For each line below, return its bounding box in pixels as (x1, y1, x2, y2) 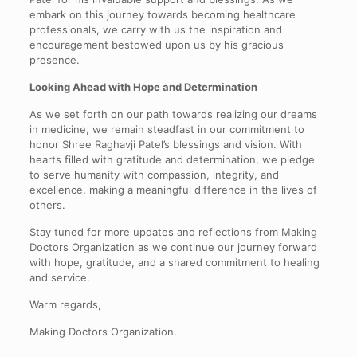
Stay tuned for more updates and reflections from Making (29, 226, 317, 239)
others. (29, 198, 65, 212)
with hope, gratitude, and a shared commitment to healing (29, 256, 320, 269)
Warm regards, (29, 298, 101, 312)
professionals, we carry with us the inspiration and (29, 23, 282, 37)
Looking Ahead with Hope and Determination (29, 80, 257, 94)
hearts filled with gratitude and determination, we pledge (29, 153, 315, 167)
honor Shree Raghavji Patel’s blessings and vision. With (29, 138, 302, 151)
